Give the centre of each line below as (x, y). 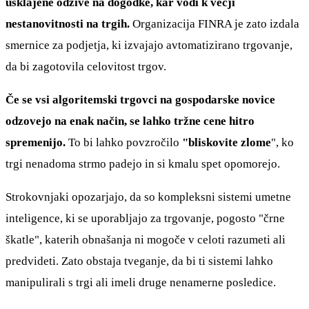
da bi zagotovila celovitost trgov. (86, 67)
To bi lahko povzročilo (124, 143)
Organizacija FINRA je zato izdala (215, 24)
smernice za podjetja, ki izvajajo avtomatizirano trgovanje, (149, 46)
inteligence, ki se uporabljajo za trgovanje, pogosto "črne (145, 219)
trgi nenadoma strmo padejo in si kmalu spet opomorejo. (143, 164)
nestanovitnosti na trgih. (68, 24)
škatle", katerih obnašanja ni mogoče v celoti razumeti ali (146, 240)
